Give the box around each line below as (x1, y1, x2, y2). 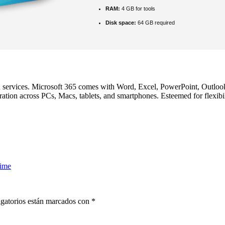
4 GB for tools (120, 5, 155, 12)
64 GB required (136, 19, 175, 26)
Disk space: (105, 19, 136, 26)
